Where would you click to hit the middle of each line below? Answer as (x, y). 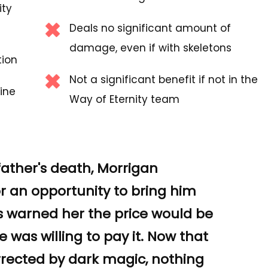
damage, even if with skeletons (150, 48)
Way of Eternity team (124, 99)
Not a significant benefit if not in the (164, 80)
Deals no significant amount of (150, 28)
